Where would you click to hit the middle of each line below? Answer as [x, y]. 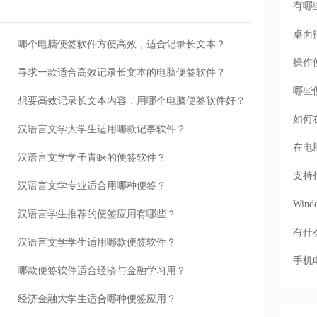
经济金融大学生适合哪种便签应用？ [97, 299]
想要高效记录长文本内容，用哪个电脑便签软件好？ [132, 101]
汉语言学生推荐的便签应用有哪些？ [97, 214]
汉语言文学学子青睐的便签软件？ [92, 158]
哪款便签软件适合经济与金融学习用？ [102, 271]
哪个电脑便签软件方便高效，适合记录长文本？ [122, 45]
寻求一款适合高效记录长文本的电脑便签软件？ [122, 73]
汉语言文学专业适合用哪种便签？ [92, 186]
